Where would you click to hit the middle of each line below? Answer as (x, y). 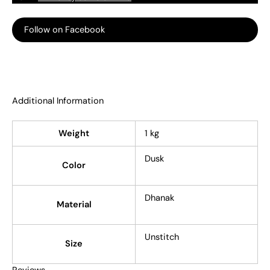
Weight (74, 133)
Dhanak (159, 198)
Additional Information (58, 101)
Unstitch (162, 237)
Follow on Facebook (64, 30)
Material (74, 204)
